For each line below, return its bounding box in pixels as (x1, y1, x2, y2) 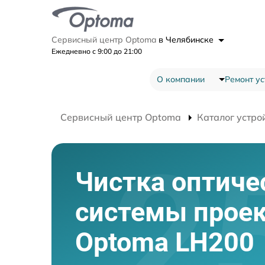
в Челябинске (159, 34, 216, 45)
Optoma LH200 (75, 226, 254, 258)
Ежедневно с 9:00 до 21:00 (51, 46, 142, 56)
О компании (156, 73, 205, 85)
